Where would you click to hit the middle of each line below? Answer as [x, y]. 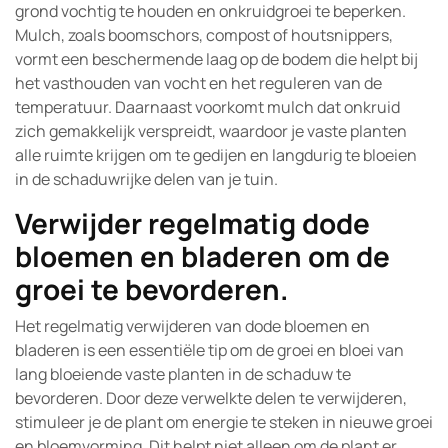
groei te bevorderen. [152, 289]
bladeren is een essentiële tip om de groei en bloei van [209, 350]
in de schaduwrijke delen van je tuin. [146, 179]
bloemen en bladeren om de [202, 256]
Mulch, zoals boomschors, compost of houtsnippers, [204, 35]
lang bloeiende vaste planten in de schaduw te [183, 374]
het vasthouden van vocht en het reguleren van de [198, 83]
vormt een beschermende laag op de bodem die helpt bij [216, 59]
